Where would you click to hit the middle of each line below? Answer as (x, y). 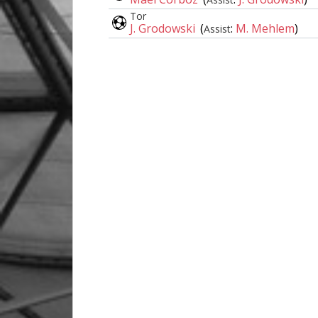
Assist (217, 28)
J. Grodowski (164, 28)
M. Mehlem (265, 28)
